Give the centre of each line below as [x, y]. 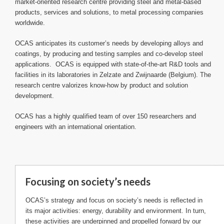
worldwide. [30, 22]
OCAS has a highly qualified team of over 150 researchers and [105, 116]
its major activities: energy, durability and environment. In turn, [116, 210]
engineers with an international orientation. [77, 126]
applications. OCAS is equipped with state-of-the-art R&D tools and [113, 64]
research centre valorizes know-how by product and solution [101, 85]
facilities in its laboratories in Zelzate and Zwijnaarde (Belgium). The [113, 74]
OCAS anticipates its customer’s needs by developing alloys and [109, 43]
